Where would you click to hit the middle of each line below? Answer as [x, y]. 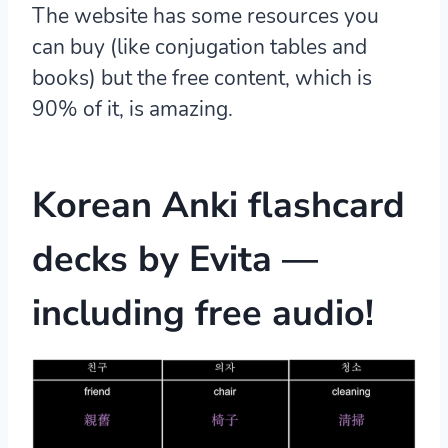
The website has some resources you [205, 16]
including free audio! [203, 314]
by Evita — [223, 260]
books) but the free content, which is [202, 78]
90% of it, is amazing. [132, 109]
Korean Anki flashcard [218, 206]
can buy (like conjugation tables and [199, 47]
